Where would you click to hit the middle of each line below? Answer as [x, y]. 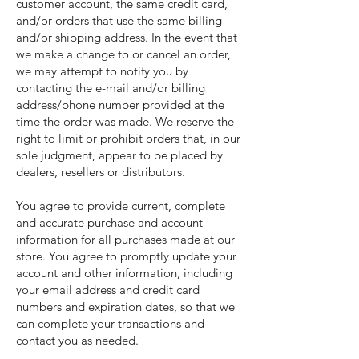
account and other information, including [124, 273]
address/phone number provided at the [120, 105]
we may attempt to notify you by [102, 71]
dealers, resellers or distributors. [101, 172]
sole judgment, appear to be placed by [119, 155]
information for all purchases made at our [125, 239]
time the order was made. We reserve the [125, 121]
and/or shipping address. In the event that [127, 37]
